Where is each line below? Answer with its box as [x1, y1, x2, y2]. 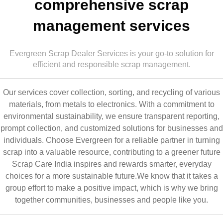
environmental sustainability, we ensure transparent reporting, [3, 112, 220, 121]
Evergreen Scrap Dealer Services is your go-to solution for [9, 49, 214, 58]
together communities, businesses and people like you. [15, 196, 208, 205]
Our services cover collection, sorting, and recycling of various [3, 88, 220, 97]
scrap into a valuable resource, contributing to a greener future [2, 148, 221, 157]
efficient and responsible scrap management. [32, 60, 191, 69]
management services [33, 17, 190, 34]
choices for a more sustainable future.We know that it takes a [5, 172, 218, 181]
